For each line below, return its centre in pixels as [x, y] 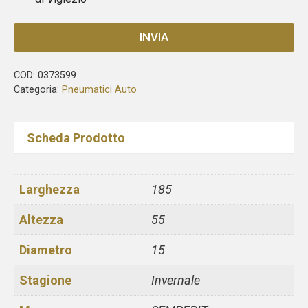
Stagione [45, 280]
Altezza [41, 219]
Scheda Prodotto [76, 137]
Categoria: [38, 89]
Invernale [176, 280]
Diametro [46, 250]
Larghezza [49, 189]
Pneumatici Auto [99, 89]
